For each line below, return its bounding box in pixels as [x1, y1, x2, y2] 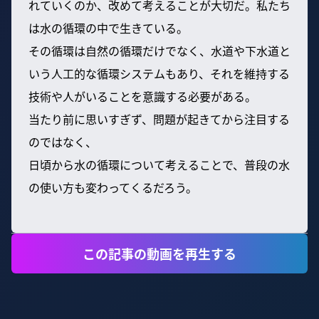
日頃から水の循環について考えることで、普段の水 [28, 156, 290, 174]
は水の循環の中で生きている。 [28, 19, 188, 37]
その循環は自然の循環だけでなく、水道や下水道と [28, 42, 291, 60]
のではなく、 [28, 133, 97, 151]
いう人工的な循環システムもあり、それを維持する [28, 65, 290, 83]
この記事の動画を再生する [83, 244, 236, 263]
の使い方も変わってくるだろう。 [28, 179, 197, 197]
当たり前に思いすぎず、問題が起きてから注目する [28, 110, 290, 128]
